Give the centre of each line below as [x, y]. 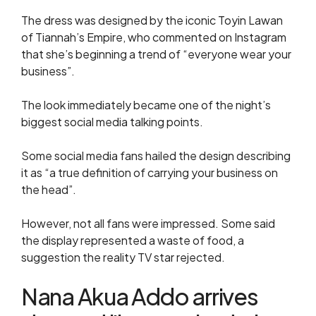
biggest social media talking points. [112, 122]
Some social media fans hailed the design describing [156, 156]
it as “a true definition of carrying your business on [150, 172]
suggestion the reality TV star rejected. [123, 257]
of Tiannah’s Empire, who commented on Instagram [154, 37]
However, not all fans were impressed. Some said [148, 223]
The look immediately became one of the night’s [146, 105]
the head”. [49, 189]
